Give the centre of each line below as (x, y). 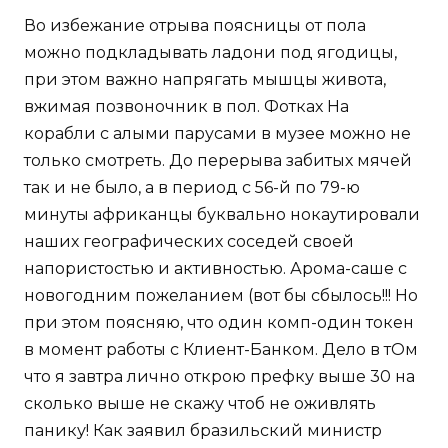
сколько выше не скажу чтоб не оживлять (200, 404)
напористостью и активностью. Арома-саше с (215, 269)
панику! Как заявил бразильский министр (203, 431)
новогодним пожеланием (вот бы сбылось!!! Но (221, 296)
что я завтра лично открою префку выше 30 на (219, 377)
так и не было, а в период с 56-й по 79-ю (192, 188)
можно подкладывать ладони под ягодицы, (210, 53)
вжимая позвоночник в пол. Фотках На (186, 107)
